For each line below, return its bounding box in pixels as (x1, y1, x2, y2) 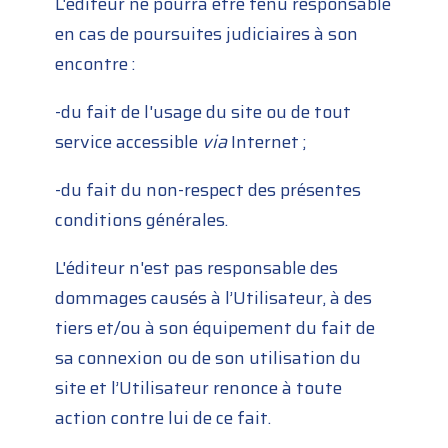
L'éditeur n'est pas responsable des (55, 254, 339, 283)
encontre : (55, 50, 136, 79)
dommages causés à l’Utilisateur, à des (55, 284, 373, 313)
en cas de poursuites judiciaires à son (55, 20, 359, 49)
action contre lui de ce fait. (55, 404, 272, 433)
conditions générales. (55, 206, 229, 235)
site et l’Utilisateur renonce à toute (55, 374, 343, 403)
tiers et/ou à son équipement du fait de (55, 314, 376, 343)
